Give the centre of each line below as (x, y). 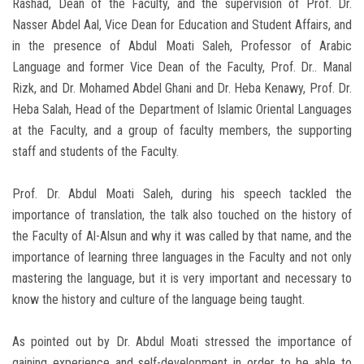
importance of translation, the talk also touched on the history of (182, 215)
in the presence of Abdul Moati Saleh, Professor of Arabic (182, 46)
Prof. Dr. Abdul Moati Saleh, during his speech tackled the (182, 194)
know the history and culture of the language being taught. (158, 300)
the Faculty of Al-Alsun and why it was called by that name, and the (182, 236)
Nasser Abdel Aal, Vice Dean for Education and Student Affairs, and (182, 25)
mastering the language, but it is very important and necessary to (182, 279)
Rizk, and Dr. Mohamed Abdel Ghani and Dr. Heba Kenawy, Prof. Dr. (182, 89)
